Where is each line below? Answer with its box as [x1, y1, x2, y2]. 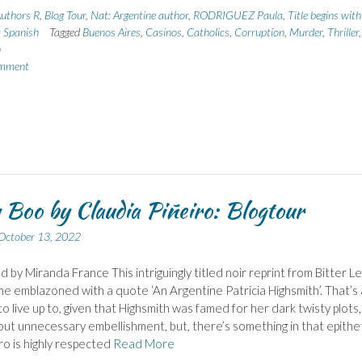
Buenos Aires [82, 25, 141, 40]
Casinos [145, 25, 182, 40]
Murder [288, 25, 322, 40]
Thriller [326, 25, 359, 40]
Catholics [186, 25, 229, 40]
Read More [112, 335, 175, 351]
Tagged [48, 25, 82, 40]
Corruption [234, 25, 284, 40]
